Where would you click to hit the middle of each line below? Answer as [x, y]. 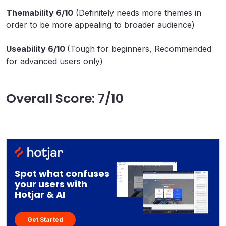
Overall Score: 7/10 [65, 98]
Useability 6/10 [37, 49]
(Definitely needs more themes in [137, 12]
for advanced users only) [54, 61]
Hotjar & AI [40, 194]
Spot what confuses [62, 173]
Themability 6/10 [40, 12]
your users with [51, 184]
